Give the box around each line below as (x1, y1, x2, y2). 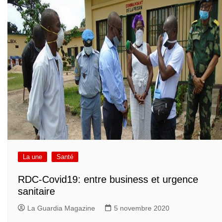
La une (23, 153, 42, 161)
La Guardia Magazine (27, 204, 95, 212)
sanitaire (18, 185, 55, 197)
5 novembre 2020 (114, 204, 169, 212)
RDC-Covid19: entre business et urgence (18, 173, 198, 185)
